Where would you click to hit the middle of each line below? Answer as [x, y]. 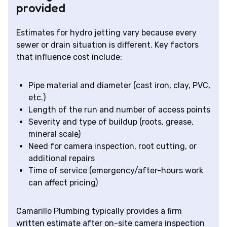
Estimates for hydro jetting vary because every [106, 33]
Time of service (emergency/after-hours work [116, 171]
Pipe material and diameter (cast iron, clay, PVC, [119, 86]
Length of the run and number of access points [119, 110]
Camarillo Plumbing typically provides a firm [99, 211]
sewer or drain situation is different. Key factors [107, 45]
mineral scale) [54, 134]
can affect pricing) [63, 183]
